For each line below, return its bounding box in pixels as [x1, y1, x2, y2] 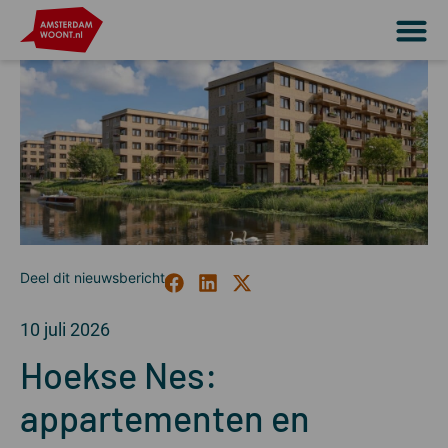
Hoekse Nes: [20, 352, 218, 396]
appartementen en [20, 395, 310, 439]
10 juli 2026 [20, 318, 110, 340]
